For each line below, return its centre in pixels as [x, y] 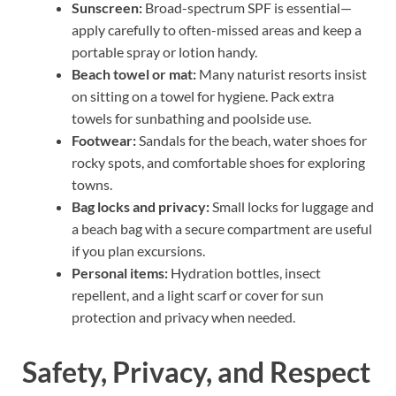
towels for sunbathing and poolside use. [191, 118]
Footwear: [104, 140]
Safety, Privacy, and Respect [196, 371]
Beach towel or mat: [134, 73]
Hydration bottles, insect [244, 272]
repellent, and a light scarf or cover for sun [198, 294]
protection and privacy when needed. [183, 316]
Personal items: [120, 272]
